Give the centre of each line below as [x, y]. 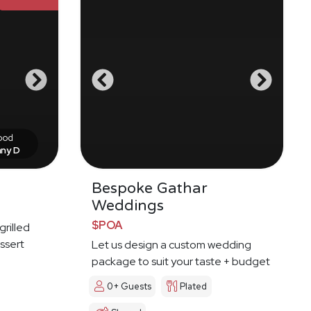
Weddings [128, 206]
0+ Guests [129, 287]
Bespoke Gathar [150, 188]
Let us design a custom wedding [171, 245]
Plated [194, 287]
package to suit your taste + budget [181, 262]
